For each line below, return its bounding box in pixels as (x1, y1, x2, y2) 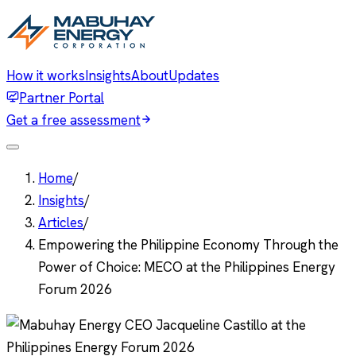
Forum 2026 (38, 281, 112, 298)
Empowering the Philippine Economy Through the (38, 236, 339, 253)
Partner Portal (19, 89, 104, 106)
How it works (6, 67, 85, 84)
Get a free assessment (6, 111, 141, 129)
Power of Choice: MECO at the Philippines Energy (38, 258, 335, 276)
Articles (38, 214, 83, 231)
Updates (168, 67, 219, 84)
